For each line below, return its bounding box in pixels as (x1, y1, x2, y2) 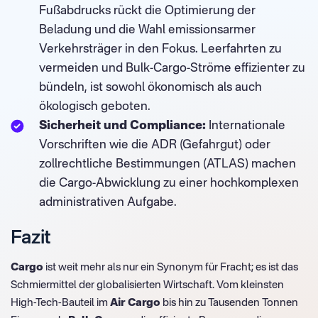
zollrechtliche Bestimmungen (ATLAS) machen (39, 158, 296, 170)
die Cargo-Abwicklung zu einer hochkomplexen (39, 177, 299, 190)
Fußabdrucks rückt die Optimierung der (39, 5, 256, 17)
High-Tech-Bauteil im (11, 297, 110, 308)
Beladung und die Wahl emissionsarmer (39, 24, 256, 36)
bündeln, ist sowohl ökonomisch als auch (39, 82, 262, 94)
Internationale (206, 120, 285, 132)
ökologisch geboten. (39, 101, 150, 113)
